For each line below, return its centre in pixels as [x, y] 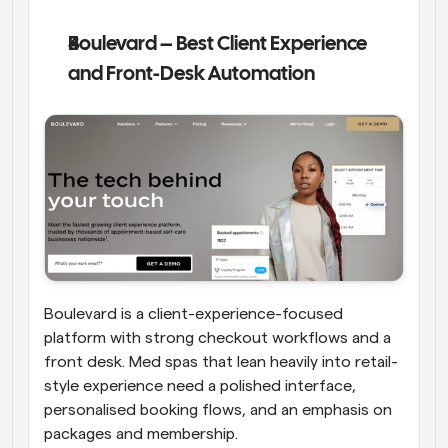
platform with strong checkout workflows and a [217, 338]
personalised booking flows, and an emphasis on [218, 410]
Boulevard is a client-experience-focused [193, 314]
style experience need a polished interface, [200, 386]
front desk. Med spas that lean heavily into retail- [221, 362]
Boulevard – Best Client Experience [217, 45]
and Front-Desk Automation [191, 75]
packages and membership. [143, 434]
